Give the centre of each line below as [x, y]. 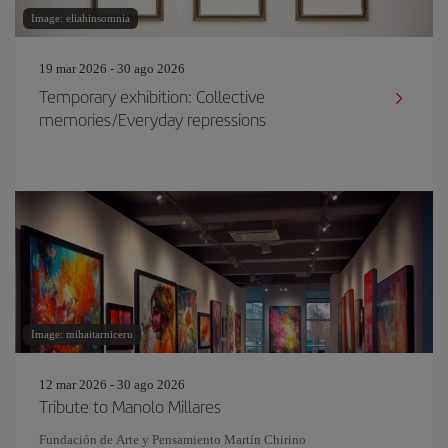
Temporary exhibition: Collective [152, 96]
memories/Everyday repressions [152, 119]
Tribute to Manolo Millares [130, 406]
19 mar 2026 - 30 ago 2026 [112, 68]
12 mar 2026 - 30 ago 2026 [112, 384]
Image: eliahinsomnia [80, 18]
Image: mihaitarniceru [82, 334]
